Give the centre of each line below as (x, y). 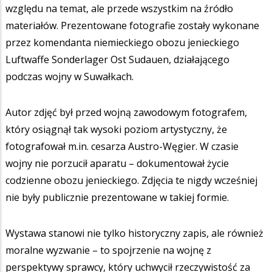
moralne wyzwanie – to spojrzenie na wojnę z (108, 250)
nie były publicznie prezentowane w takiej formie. (117, 197)
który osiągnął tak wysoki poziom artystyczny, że (116, 129)
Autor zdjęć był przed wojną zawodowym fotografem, (126, 112)
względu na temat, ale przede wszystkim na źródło (119, 8)
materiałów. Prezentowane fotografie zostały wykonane (132, 25)
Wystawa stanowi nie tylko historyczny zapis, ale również (134, 233)
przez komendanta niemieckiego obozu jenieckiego (122, 42)
